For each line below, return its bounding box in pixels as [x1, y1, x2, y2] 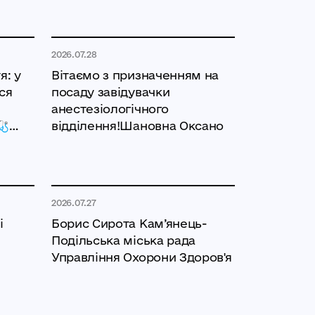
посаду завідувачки [51, 85, 170, 99]
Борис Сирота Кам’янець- [51, 217, 207, 231]
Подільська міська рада [51, 233, 195, 247]
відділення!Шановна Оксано [51, 119, 224, 133]
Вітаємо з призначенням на [51, 68, 219, 82]
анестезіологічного [51, 102, 169, 116]
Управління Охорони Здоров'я [51, 250, 232, 264]
